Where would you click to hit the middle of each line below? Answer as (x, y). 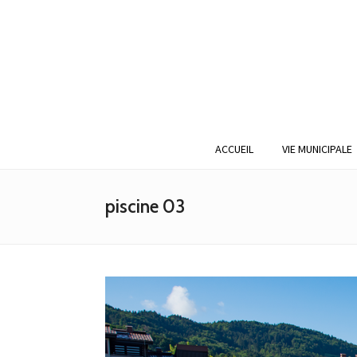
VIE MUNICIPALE (317, 149)
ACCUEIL (235, 149)
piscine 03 (145, 206)
